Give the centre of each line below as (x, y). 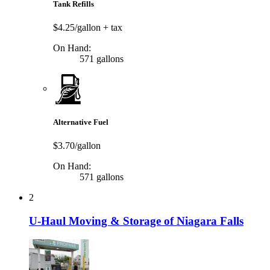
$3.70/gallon (77, 146)
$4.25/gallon (78, 27)
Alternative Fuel (81, 122)
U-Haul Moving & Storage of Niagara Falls (136, 221)
